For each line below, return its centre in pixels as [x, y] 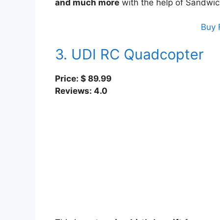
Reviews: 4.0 [81, 91]
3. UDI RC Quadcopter [129, 54]
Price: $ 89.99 [83, 78]
